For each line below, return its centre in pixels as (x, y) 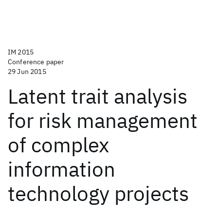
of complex (58, 145)
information (62, 169)
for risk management (103, 120)
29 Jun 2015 (27, 72)
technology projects (98, 193)
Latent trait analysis (98, 96)
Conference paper (36, 62)
